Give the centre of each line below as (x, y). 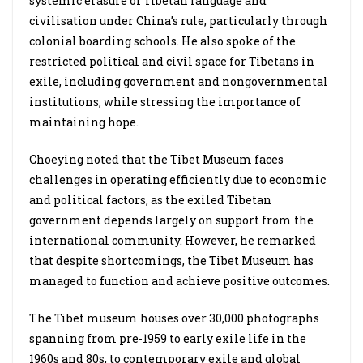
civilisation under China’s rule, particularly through (178, 21)
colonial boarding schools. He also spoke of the (162, 41)
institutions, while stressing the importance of (165, 102)
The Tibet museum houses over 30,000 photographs (174, 318)
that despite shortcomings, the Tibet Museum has (171, 261)
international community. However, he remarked (173, 240)
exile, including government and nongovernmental (179, 81)
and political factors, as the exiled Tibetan (150, 200)
